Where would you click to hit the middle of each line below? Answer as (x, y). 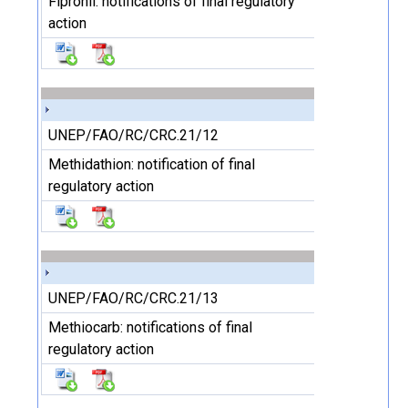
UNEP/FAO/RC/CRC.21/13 (133, 298)
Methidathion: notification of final (152, 164)
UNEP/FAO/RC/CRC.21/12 (133, 135)
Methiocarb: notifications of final (150, 327)
